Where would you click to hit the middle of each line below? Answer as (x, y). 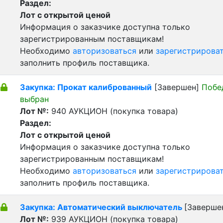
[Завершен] (177, 87)
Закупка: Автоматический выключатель (102, 207)
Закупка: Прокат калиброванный (86, 87)
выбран (34, 99)
